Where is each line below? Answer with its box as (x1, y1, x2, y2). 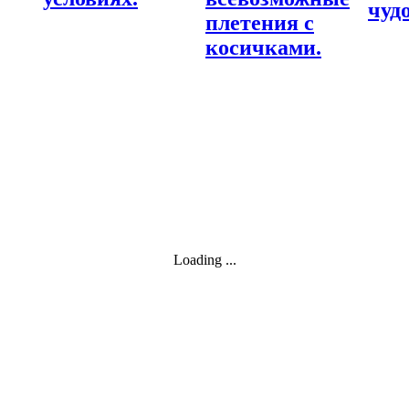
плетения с (205, 11, 314, 36)
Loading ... (173, 252, 236, 268)
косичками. (205, 36, 321, 60)
